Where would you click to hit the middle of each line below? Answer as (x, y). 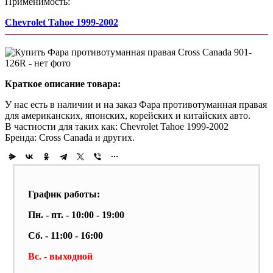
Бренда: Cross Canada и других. (70, 138)
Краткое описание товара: (63, 84)
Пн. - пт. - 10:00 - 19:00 (76, 215)
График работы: (64, 194)
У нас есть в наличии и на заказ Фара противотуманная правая (136, 105)
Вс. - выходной (60, 257)
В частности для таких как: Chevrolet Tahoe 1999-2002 (117, 127)
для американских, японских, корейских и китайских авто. (128, 116)
